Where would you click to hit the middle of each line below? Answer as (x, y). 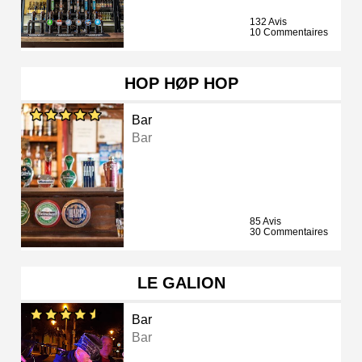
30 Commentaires (289, 232)
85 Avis (265, 222)
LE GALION (181, 283)
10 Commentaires (289, 33)
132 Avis (268, 22)
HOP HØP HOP (181, 84)
